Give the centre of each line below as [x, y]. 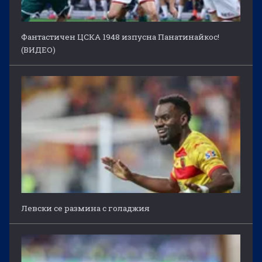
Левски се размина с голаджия [86, 208]
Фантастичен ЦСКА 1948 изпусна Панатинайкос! [120, 37]
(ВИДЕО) [39, 49]
